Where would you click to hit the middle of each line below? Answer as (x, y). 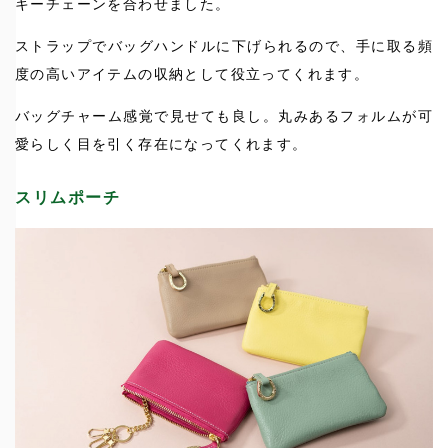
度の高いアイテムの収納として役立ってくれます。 (192, 74)
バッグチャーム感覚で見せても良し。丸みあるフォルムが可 (224, 116)
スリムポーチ (68, 198)
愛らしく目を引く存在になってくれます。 (161, 144)
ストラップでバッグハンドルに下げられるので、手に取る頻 (224, 46)
